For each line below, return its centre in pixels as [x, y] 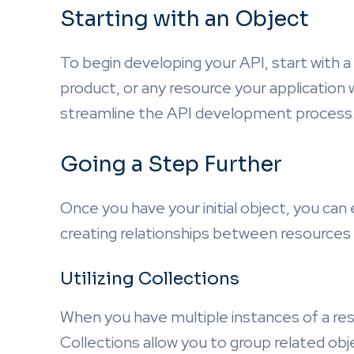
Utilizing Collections [150, 279]
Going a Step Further [171, 164]
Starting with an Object [185, 19]
